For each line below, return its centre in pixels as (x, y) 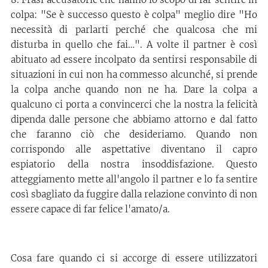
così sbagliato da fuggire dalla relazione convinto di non (134, 194)
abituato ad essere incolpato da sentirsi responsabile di (134, 59)
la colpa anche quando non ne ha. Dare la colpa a (134, 89)
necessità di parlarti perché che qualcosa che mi (134, 29)
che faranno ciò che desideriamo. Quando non (134, 134)
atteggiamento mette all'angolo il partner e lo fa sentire (134, 179)
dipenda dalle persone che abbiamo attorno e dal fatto (134, 119)
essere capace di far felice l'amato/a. (90, 209)
